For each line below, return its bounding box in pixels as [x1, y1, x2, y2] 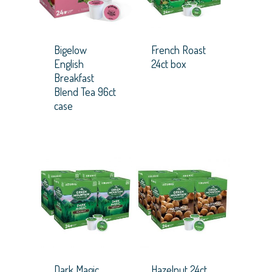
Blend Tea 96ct [54, 85, 116, 99]
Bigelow [54, 43, 87, 57]
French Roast [151, 43, 206, 57]
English [54, 57, 84, 71]
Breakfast [54, 71, 94, 85]
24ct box [151, 57, 186, 71]
